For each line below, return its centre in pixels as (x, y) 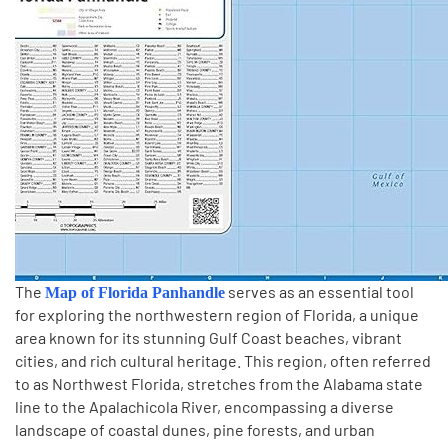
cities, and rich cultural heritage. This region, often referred (223, 360)
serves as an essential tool (319, 291)
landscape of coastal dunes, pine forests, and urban (195, 429)
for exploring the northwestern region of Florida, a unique (217, 314)
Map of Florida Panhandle (135, 292)
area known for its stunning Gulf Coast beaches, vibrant (208, 337)
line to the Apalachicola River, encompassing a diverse (204, 406)
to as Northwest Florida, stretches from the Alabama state (219, 383)
